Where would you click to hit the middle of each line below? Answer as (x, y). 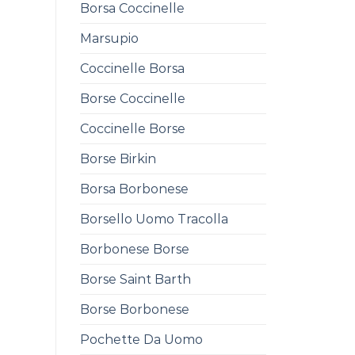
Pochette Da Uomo (141, 340)
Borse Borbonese (135, 310)
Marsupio (109, 39)
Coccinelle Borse (133, 129)
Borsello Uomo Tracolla (154, 219)
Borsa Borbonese (134, 189)
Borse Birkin (118, 159)
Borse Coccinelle (133, 99)
